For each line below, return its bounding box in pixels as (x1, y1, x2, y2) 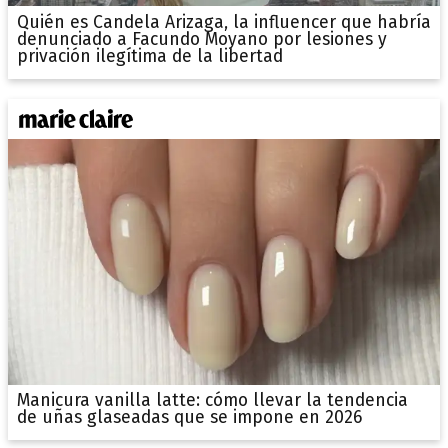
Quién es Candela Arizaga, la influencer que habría (16, 11, 431, 33)
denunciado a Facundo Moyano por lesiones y (16, 28, 387, 50)
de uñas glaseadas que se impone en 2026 (16, 407, 362, 429)
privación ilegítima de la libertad (16, 45, 283, 67)
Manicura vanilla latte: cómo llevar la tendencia (16, 390, 408, 412)
